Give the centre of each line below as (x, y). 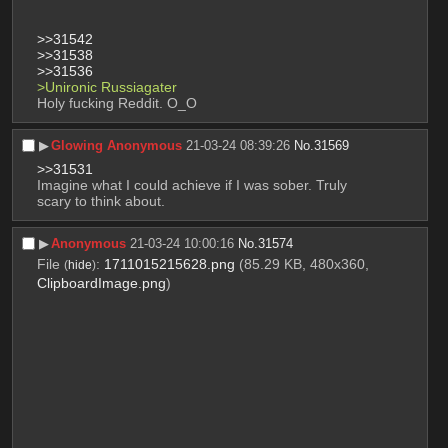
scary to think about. (100, 201)
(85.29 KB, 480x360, (303, 263)
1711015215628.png (169, 263)
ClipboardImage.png (101, 282)
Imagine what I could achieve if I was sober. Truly (191, 185)
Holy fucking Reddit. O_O (116, 102)
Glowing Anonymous (117, 146)
